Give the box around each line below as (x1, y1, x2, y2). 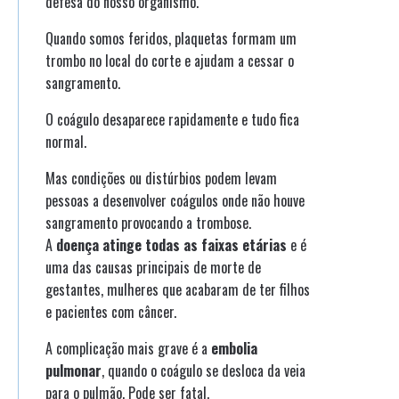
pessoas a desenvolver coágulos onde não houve (45, 190, 305, 212)
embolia (211, 338, 257, 360)
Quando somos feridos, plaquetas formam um (45, 28, 297, 50)
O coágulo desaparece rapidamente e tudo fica (45, 109, 299, 131)
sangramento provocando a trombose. (45, 212, 251, 234)
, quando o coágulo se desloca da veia (102, 360, 305, 382)
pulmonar (45, 360, 102, 382)
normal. (45, 131, 86, 153)
